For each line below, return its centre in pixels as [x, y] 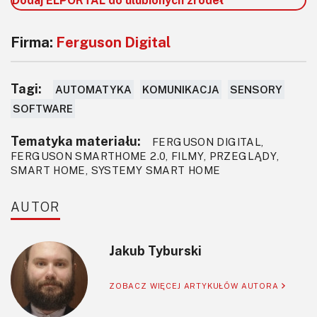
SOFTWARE [43, 108]
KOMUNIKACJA [181, 89]
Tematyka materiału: [76, 140]
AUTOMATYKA [93, 89]
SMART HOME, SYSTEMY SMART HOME [116, 169]
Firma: [33, 41]
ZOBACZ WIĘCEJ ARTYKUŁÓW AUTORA [195, 285]
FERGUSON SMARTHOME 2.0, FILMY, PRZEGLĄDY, [145, 155]
